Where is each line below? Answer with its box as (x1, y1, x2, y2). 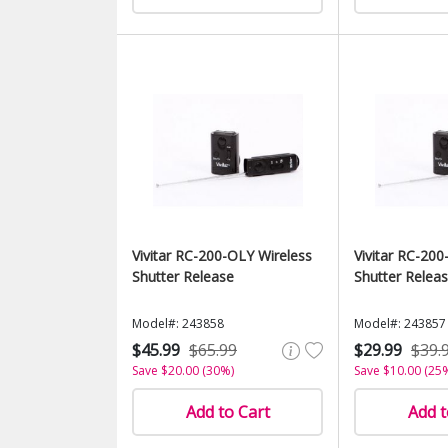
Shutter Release (132, 267, 234, 286)
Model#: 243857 (354, 315, 446, 332)
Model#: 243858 (132, 315, 224, 332)
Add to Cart (185, 401, 270, 423)
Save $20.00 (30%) (132, 362, 234, 379)
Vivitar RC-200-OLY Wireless (132, 246, 312, 265)
